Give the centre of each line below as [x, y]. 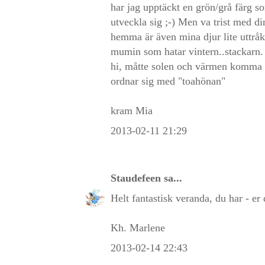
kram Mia [132, 110]
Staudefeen [136, 178]
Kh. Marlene [138, 227]
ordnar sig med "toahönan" [168, 81]
